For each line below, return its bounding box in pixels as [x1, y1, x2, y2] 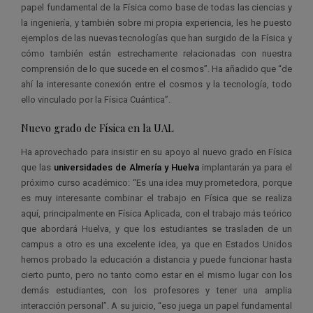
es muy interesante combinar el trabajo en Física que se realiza [21, 192, 292, 203]
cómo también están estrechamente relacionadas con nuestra [21, 48, 292, 59]
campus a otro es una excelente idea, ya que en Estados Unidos [21, 238, 292, 249]
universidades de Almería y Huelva [54, 161, 199, 173]
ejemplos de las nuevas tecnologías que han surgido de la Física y [21, 32, 292, 43]
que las [21, 161, 54, 173]
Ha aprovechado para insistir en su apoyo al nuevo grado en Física [21, 146, 292, 157]
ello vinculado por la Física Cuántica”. [21, 94, 170, 105]
